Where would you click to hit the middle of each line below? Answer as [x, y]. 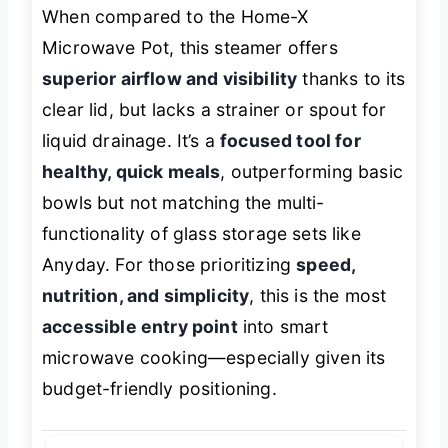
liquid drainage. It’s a [131, 140]
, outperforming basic [311, 171]
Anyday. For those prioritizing [169, 264]
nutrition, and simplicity [146, 295]
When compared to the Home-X [175, 16]
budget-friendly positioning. [159, 388]
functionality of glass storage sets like [201, 233]
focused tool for [290, 140]
